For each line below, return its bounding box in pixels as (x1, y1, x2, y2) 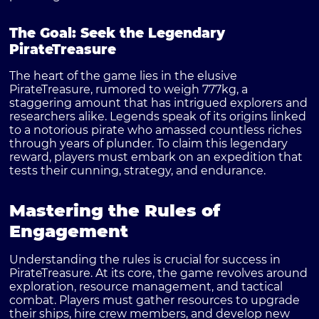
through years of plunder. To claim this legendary (9, 137, 288, 151)
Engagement (9, 221, 129, 242)
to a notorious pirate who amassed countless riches (9, 123, 303, 137)
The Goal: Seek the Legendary (9, 25, 226, 42)
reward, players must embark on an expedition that (9, 150, 303, 164)
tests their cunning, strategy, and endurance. (9, 164, 266, 178)
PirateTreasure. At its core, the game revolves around (9, 266, 308, 281)
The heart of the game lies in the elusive (9, 69, 238, 83)
